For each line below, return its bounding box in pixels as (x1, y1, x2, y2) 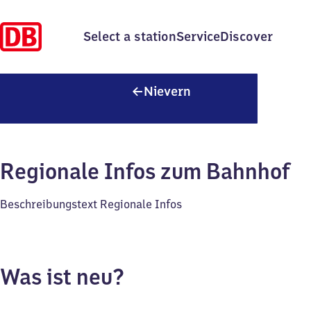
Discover (220, 28, 273, 44)
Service (176, 28, 220, 44)
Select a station (83, 28, 176, 44)
